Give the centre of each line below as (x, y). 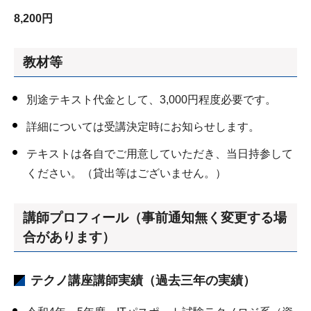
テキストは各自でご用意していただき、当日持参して (160, 154)
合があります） (69, 237)
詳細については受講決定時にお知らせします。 (143, 127)
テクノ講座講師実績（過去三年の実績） (143, 280)
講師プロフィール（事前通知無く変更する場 (155, 217)
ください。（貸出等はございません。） (126, 174)
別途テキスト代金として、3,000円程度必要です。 (151, 100)
